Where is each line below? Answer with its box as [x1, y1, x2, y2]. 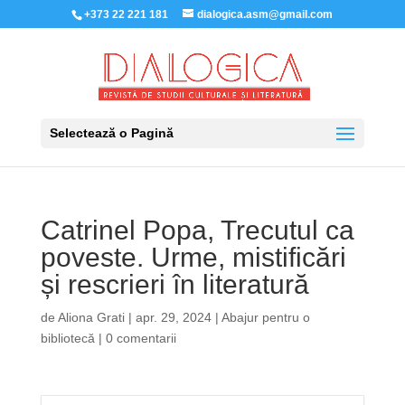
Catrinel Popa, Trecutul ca [40, 215, 354, 245]
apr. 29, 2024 [135, 310, 212, 325]
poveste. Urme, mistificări [40, 242, 346, 272]
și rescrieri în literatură [40, 269, 309, 299]
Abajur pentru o [221, 310, 310, 325]
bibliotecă [40, 331, 95, 345]
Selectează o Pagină [49, 126, 174, 140]
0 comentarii [105, 331, 176, 345]
